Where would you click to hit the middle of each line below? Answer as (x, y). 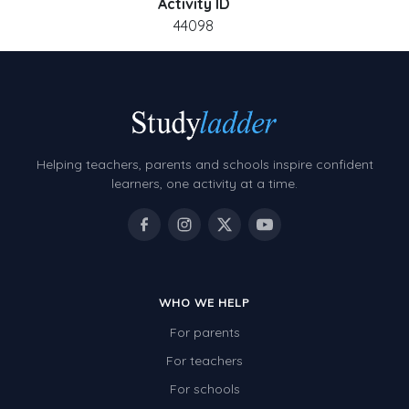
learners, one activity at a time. (204, 184)
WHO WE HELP (204, 303)
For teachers (204, 361)
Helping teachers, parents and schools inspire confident (204, 165)
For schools (204, 389)
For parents (204, 333)
